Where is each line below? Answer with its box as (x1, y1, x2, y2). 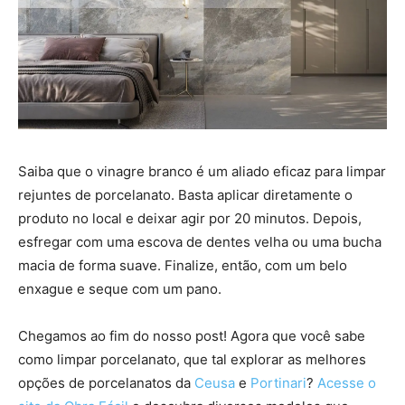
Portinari (250, 373, 306, 391)
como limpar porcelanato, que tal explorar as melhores (18, 350, 366, 368)
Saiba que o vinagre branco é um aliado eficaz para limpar (18, 162, 386, 180)
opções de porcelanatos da (18, 373, 194, 391)
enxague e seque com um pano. (18, 279, 225, 297)
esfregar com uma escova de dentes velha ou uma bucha (18, 232, 381, 250)
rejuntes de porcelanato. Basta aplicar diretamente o (18, 185, 353, 203)
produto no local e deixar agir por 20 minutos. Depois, (18, 209, 362, 227)
